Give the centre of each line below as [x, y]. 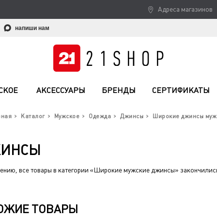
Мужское [67, 116]
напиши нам [32, 28]
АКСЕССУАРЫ [61, 90]
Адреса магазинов [185, 9]
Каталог [33, 116]
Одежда [100, 116]
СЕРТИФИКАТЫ [181, 90]
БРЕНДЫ [119, 90]
